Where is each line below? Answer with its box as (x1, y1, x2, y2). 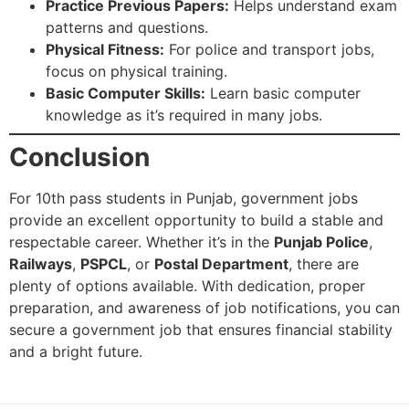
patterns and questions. (46, 18, 208, 37)
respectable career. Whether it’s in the (9, 233, 274, 252)
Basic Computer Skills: (46, 84, 205, 103)
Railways (9, 255, 72, 274)
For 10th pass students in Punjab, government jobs (9, 189, 358, 208)
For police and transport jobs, (164, 40, 374, 59)
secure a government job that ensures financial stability (9, 320, 393, 340)
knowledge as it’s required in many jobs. (46, 106, 322, 125)
